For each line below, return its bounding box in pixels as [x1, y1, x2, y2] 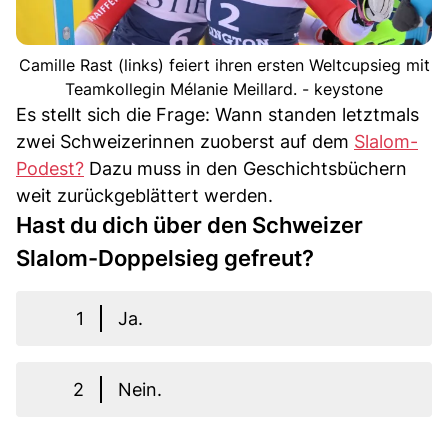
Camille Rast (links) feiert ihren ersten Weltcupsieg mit [18, 54, 430, 75]
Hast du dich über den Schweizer [16, 211, 363, 238]
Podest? [16, 157, 84, 179]
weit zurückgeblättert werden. [16, 184, 273, 206]
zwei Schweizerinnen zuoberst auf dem [16, 130, 354, 152]
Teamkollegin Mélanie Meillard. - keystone [65, 78, 383, 99]
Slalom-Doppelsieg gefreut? [16, 244, 314, 271]
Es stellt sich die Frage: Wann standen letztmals [16, 103, 419, 125]
